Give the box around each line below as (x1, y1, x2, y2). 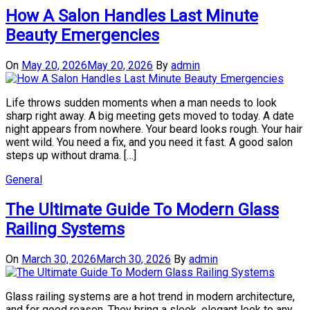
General (6, 173, 42, 187)
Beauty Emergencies (6, 26, 159, 46)
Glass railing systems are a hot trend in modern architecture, (6, 289, 295, 303)
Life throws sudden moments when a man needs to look (6, 96, 277, 110)
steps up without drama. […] (6, 149, 136, 163)
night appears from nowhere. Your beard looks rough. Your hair (6, 122, 302, 136)
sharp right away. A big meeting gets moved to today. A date (6, 109, 294, 123)
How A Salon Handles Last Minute (6, 6, 258, 26)
